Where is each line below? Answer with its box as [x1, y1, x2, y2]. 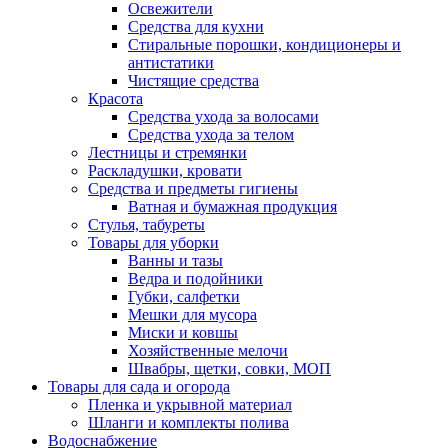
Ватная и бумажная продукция [128, 198, 337, 216]
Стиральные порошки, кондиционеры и [128, 36, 401, 54]
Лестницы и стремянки [88, 144, 247, 162]
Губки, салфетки [128, 288, 240, 306]
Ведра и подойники [128, 270, 263, 288]
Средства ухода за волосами [128, 108, 319, 126]
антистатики [128, 54, 214, 72]
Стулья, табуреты [88, 216, 205, 234]
